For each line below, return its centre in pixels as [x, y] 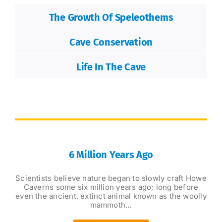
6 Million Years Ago [111, 155]
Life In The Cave [111, 67]
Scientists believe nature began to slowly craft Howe [111, 178]
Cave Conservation [111, 42]
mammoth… [111, 205]
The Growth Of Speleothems [111, 18]
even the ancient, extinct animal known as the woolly [111, 196]
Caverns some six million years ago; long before [111, 187]
